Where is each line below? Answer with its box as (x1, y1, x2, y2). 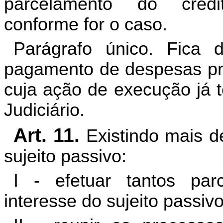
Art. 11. (13, 124, 80, 146)
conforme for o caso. (4, 14, 167, 35)
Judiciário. (4, 100, 85, 120)
